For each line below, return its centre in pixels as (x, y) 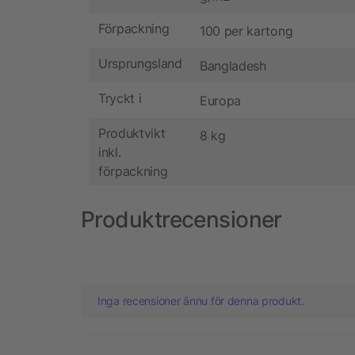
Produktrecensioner (181, 220)
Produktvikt (132, 133)
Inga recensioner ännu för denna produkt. (201, 301)
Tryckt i (120, 98)
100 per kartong (246, 31)
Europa (221, 101)
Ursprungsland (140, 63)
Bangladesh (233, 66)
